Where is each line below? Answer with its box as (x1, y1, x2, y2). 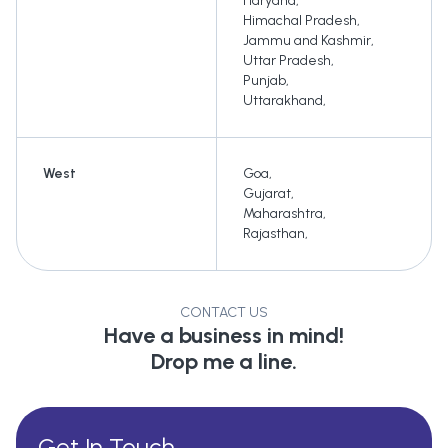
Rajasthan (243, 225, 305, 243)
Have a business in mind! (104, 322, 344, 350)
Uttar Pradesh (243, 52, 331, 70)
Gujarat (243, 185, 291, 203)
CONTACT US (180, 304, 268, 322)
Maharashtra (243, 205, 323, 223)
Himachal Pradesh (243, 12, 357, 30)
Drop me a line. (151, 348, 297, 376)
